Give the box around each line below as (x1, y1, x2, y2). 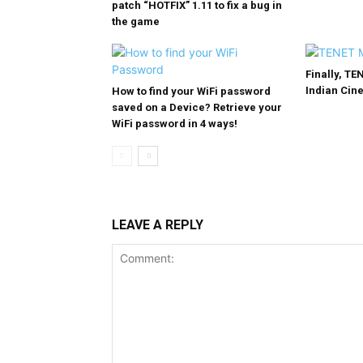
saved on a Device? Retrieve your (112, 101, 282, 113)
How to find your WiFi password (112, 85, 271, 97)
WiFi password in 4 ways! (112, 117, 237, 130)
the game (112, 15, 160, 28)
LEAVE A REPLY (112, 217, 203, 233)
